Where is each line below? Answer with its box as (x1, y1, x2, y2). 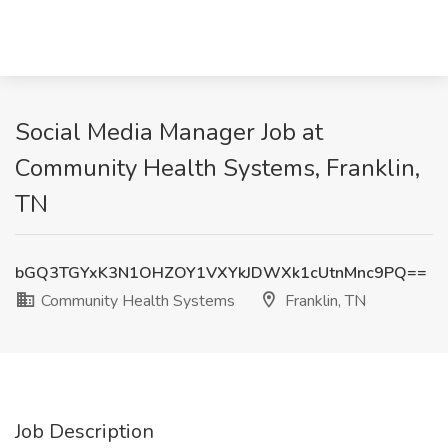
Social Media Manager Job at (15, 116, 323, 148)
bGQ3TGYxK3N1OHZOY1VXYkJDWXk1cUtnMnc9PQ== (15, 262, 427, 284)
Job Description (15, 418, 154, 445)
